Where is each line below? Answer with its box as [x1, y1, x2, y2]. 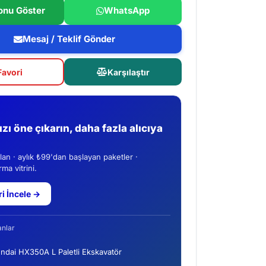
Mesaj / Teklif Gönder [22, 33, 115, 45]
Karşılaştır [107, 66, 150, 77]
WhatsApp [104, 5, 150, 16]
